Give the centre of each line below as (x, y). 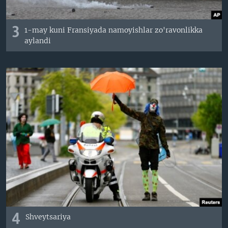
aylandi (38, 40)
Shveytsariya (48, 217)
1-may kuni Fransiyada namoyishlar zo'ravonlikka (114, 30)
